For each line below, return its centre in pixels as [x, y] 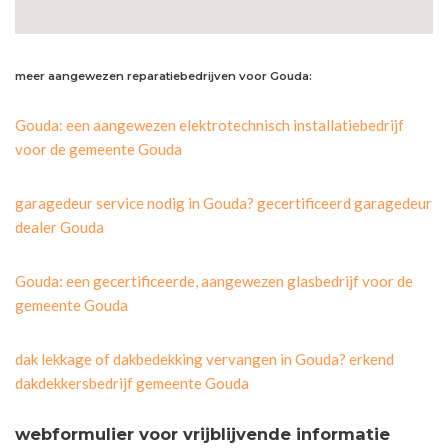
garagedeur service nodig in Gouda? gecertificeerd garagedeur [223, 202]
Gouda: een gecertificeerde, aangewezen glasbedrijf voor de [214, 280]
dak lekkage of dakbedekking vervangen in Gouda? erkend [204, 358]
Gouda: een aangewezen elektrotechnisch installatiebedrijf [209, 124]
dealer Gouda [59, 226]
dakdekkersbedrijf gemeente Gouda [132, 382]
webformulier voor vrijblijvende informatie [202, 433]
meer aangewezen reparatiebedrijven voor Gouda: [163, 75]
